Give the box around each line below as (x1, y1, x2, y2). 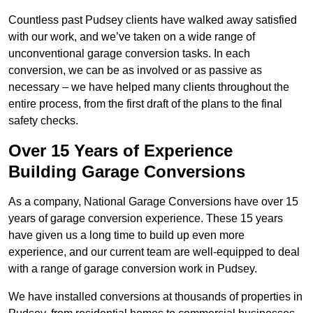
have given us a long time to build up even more (8, 229, 245, 242)
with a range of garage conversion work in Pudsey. (8, 263, 257, 275)
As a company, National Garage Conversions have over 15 (8, 196, 298, 208)
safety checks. (8, 115, 78, 127)
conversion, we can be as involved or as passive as (8, 64, 262, 77)
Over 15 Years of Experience (8, 141, 233, 161)
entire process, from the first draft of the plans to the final (8, 98, 282, 110)
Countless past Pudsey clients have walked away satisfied (8, 14, 297, 27)
